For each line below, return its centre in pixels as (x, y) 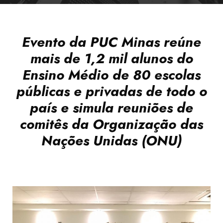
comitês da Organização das (111, 124)
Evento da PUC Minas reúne (111, 42)
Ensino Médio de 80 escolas (111, 75)
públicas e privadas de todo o (111, 91)
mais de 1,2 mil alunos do (111, 58)
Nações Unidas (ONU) (111, 141)
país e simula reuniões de (111, 108)
